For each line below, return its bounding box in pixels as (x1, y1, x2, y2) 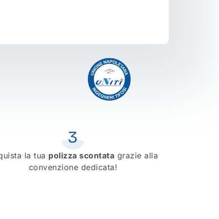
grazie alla (114, 151, 158, 161)
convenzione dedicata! (28, 162, 118, 173)
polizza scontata (48, 151, 115, 161)
